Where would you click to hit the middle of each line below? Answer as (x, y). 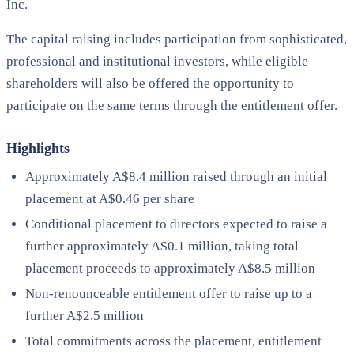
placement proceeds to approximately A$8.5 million (170, 268)
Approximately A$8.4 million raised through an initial (176, 176)
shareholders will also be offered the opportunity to (150, 83)
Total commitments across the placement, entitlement (173, 341)
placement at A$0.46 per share (110, 198)
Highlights (38, 147)
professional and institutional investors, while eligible (157, 61)
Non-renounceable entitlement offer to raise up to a (169, 293)
